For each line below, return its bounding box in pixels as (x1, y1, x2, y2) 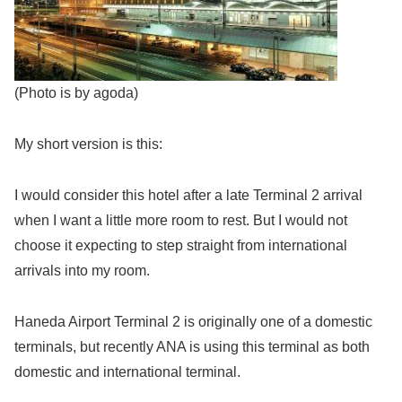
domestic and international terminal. (14, 363, 240, 380)
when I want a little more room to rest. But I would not (14, 212, 347, 228)
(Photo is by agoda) (14, 85, 138, 101)
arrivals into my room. (14, 262, 150, 278)
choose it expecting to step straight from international (14, 237, 347, 253)
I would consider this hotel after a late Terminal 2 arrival (14, 187, 363, 203)
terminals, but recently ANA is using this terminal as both (14, 338, 370, 354)
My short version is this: (14, 136, 162, 153)
